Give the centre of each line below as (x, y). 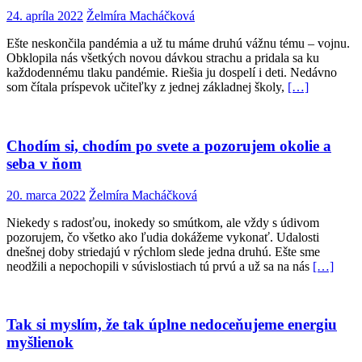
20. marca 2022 (46, 195)
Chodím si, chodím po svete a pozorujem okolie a (169, 145)
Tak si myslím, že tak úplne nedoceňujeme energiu (172, 325)
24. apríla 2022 (45, 16)
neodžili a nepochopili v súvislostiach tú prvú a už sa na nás (160, 266)
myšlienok (40, 343)
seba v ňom (44, 163)
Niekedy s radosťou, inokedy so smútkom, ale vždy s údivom (163, 222)
